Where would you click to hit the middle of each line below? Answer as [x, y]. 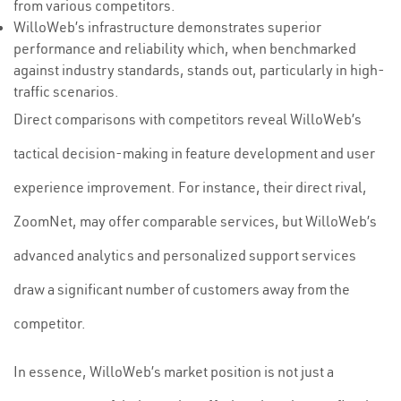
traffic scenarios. [66, 91]
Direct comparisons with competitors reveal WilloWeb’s [188, 119]
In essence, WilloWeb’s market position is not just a [174, 371]
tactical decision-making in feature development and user [194, 153]
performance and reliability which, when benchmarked [185, 48]
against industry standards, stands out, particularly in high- [199, 70]
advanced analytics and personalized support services [185, 255]
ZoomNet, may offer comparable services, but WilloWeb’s [195, 221]
